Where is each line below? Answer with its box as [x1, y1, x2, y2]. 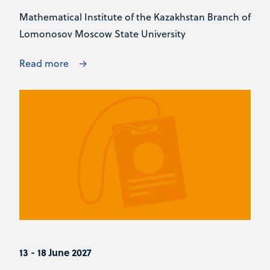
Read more [19, 56, 69, 70]
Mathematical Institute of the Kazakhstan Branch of [19, 10, 251, 24]
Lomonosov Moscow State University [19, 27, 186, 40]
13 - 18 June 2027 [19, 245, 92, 259]
